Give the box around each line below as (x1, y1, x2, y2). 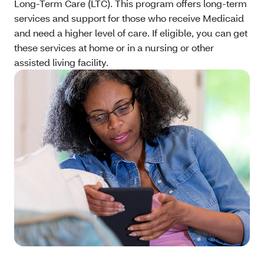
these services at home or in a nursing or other (14, 41, 214, 54)
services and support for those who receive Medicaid (14, 12, 244, 25)
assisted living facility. (14, 56, 108, 69)
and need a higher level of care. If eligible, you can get (14, 27, 247, 39)
